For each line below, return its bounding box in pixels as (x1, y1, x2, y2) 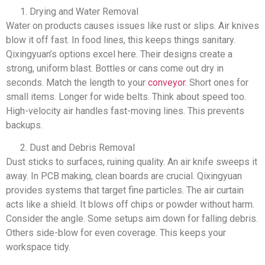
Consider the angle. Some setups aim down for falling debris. (6, 213, 258, 225)
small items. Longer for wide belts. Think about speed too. (6, 91, 246, 102)
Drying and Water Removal (30, 6, 138, 17)
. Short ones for (185, 77, 248, 88)
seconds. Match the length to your (6, 77, 148, 88)
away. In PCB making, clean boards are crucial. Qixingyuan (6, 170, 242, 182)
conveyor (148, 77, 185, 88)
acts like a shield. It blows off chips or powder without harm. (6, 199, 254, 211)
